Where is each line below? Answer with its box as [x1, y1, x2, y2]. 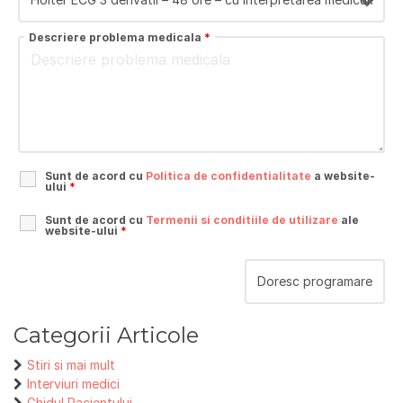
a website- [311, 169, 375, 184]
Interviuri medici [27, 376, 120, 392]
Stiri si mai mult [27, 357, 115, 373]
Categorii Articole [13, 322, 199, 349]
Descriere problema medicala [29, 31, 204, 45]
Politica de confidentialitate [146, 169, 311, 184]
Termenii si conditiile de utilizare [146, 213, 338, 228]
